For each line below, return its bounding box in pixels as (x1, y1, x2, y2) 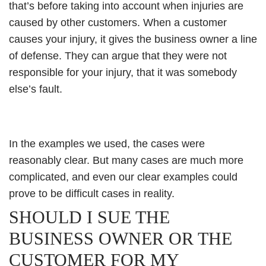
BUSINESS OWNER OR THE (9, 229, 232, 248)
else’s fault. (9, 83, 62, 95)
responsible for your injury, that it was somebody (9, 66, 237, 78)
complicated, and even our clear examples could (9, 171, 237, 183)
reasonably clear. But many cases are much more (9, 154, 243, 166)
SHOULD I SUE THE (9, 207, 170, 227)
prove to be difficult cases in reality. (9, 188, 175, 199)
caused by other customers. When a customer (9, 17, 227, 28)
